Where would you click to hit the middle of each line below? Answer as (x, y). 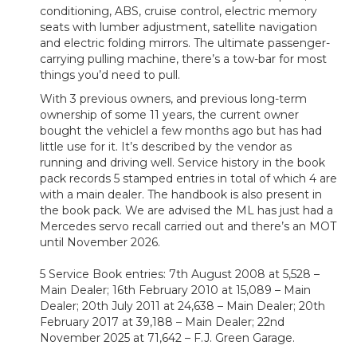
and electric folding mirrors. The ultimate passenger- (185, 43)
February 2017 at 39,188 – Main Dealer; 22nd (162, 322)
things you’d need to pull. (110, 75)
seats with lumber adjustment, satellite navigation (178, 27)
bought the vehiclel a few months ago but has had (181, 131)
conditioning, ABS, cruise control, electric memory (178, 12)
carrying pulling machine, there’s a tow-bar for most (183, 59)
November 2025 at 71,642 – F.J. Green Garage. (167, 338)
